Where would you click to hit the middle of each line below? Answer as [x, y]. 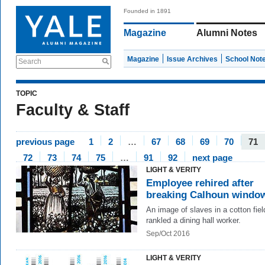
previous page [45, 142]
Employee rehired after [200, 183]
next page [212, 158]
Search [30, 62]
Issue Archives [192, 59]
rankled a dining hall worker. [193, 220]
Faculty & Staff [73, 110]
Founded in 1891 [147, 11]
